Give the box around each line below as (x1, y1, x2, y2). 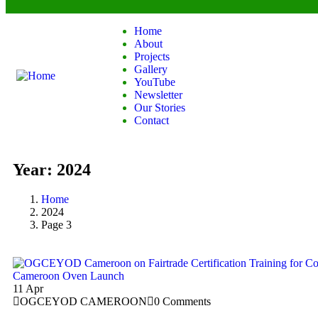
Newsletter (133, 88, 182, 101)
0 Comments (154, 295, 211, 308)
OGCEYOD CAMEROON (20, 295, 147, 308)
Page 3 (41, 219, 72, 231)
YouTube (133, 75, 175, 88)
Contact (133, 114, 169, 126)
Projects (133, 50, 170, 62)
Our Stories (133, 101, 185, 114)
